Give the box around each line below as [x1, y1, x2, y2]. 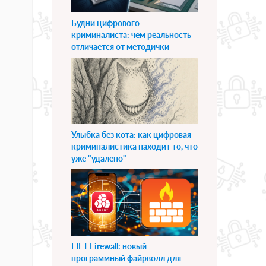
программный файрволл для [71, 253, 181, 264]
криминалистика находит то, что [71, 141, 198, 152]
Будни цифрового [71, 18, 140, 28]
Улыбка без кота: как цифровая [71, 129, 191, 140]
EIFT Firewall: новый [71, 241, 147, 252]
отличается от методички [71, 42, 169, 52]
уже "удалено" [71, 153, 126, 164]
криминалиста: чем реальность [71, 30, 191, 40]
